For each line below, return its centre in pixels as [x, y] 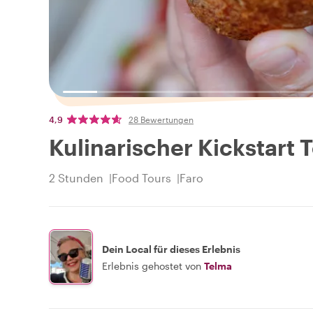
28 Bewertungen [161, 120]
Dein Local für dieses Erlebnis [171, 249]
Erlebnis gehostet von [152, 265]
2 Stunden [76, 178]
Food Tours [141, 178]
